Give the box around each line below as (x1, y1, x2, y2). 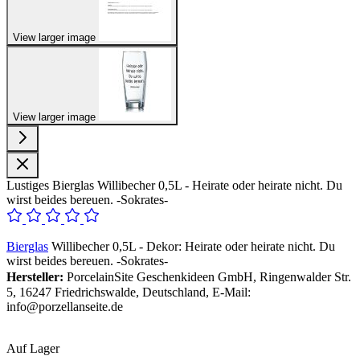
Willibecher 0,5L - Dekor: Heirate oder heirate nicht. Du (48, 239, 335, 253)
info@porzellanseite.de (6, 299, 123, 313)
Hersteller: (6, 269, 63, 284)
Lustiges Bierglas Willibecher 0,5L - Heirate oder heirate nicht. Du (6, 178, 342, 192)
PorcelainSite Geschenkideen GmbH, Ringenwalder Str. (63, 269, 351, 284)
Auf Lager (6, 341, 59, 355)
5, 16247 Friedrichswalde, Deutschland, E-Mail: (6, 284, 251, 299)
